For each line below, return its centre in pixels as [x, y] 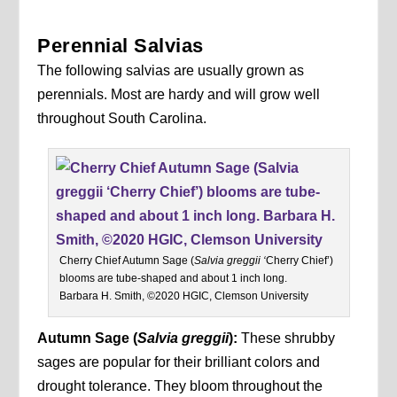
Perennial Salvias [121, 46]
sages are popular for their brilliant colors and [179, 362]
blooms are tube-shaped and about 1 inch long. [173, 279]
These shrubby [288, 339]
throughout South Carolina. [122, 119]
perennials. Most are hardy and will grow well [179, 95]
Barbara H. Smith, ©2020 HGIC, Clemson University [183, 296]
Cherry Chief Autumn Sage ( [126, 261]
